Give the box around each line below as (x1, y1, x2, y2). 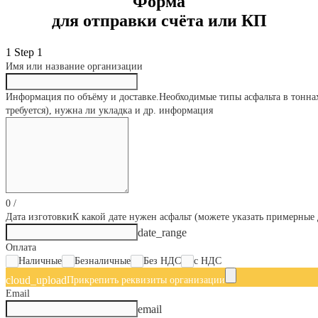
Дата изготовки (6, 210, 72, 222)
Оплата (6, 241, 36, 253)
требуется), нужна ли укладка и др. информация (6, 104, 213, 116)
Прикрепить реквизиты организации (67, 273, 225, 285)
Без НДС (143, 254, 181, 266)
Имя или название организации (6, 60, 143, 72)
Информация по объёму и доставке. (6, 91, 159, 103)
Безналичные (75, 254, 131, 266)
